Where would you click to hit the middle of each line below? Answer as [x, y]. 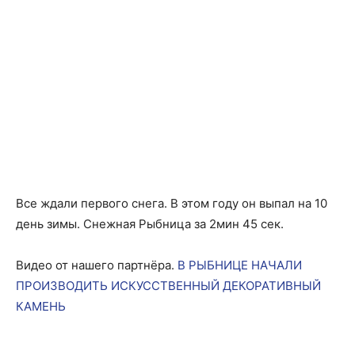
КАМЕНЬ [41, 306]
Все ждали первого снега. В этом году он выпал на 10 [172, 203]
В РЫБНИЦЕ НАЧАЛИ [240, 265]
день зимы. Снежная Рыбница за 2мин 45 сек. [150, 224]
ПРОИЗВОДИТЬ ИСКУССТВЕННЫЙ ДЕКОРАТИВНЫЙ [168, 286]
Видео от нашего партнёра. [97, 265]
